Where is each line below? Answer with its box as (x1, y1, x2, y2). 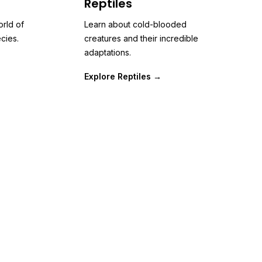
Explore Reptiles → (84, 71, 161, 81)
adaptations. (84, 47, 131, 57)
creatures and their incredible (84, 33, 198, 43)
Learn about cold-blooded (84, 19, 187, 29)
